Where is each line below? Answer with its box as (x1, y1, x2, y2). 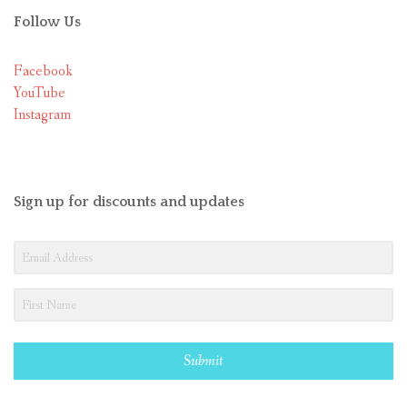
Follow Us (14, 14, 81, 31)
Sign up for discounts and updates (14, 194, 244, 211)
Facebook (14, 62, 73, 82)
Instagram (14, 105, 71, 125)
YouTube (14, 84, 65, 104)
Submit (184, 352, 223, 372)
